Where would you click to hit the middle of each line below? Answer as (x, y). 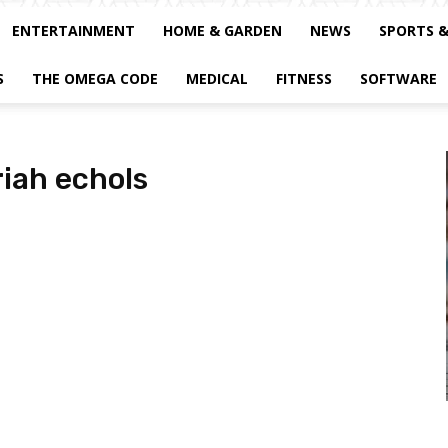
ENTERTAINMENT (73, 30)
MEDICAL (217, 78)
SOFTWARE (398, 78)
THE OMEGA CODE (95, 78)
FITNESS (304, 78)
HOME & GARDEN (222, 30)
